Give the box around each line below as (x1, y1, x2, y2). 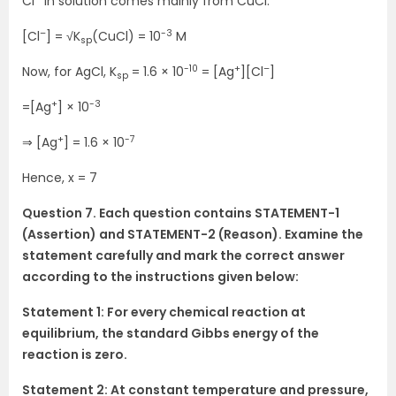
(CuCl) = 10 (92, 27, 161, 46)
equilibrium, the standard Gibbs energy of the (22, 324, 319, 343)
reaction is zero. (22, 346, 127, 364)
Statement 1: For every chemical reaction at (22, 303, 306, 322)
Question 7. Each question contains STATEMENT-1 (22, 204, 339, 223)
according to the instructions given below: (22, 268, 299, 286)
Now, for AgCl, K (22, 63, 117, 81)
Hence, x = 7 (22, 169, 97, 187)
